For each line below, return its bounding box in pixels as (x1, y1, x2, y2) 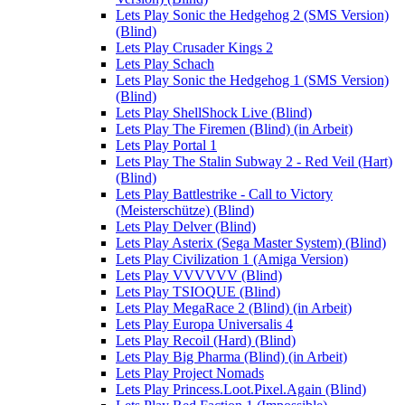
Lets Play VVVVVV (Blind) (116, 268, 282, 284)
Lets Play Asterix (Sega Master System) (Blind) (116, 235, 386, 251)
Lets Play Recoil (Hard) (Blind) (116, 333, 296, 349)
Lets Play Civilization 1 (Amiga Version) (116, 251, 348, 268)
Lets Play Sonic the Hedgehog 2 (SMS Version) (116, 7, 389, 24)
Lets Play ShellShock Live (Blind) (116, 105, 312, 121)
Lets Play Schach (116, 56, 214, 72)
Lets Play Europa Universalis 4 (116, 316, 293, 333)
